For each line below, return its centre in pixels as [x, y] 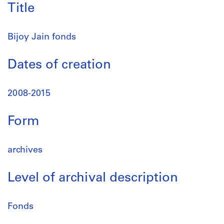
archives [25, 150]
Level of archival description [93, 178]
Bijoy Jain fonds [42, 37]
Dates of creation [59, 65]
